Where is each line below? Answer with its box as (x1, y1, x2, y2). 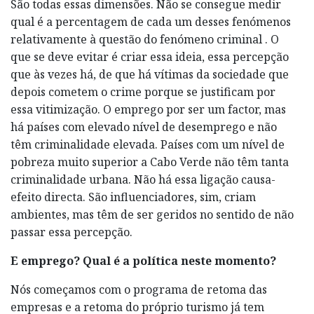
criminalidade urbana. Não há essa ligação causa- (11, 171, 275, 187)
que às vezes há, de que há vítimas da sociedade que (11, 66, 289, 82)
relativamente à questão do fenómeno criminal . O (11, 31, 279, 47)
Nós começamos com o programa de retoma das (11, 281, 267, 297)
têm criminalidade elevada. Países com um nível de (11, 136, 285, 152)
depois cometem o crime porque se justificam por (11, 83, 275, 100)
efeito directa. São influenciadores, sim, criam (11, 189, 256, 205)
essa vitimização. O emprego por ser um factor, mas (11, 101, 286, 117)
